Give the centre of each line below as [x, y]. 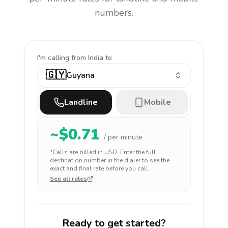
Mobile [157, 102]
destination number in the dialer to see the [110, 160]
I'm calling [54, 58]
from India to [92, 58]
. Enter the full [136, 152]
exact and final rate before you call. [100, 168]
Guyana [80, 75]
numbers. [114, 13]
